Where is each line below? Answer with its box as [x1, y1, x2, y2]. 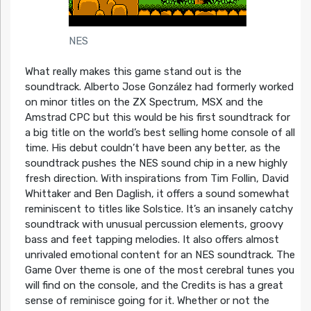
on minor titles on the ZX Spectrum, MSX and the [24, 96, 263, 109]
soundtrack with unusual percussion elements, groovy [24, 218, 283, 231]
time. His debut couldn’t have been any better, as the [24, 142, 280, 155]
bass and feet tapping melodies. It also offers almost [24, 233, 279, 246]
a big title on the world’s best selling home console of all [24, 126, 295, 140]
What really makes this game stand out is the [24, 65, 242, 78]
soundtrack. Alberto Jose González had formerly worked [24, 81, 294, 94]
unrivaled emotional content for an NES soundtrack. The [24, 249, 295, 262]
